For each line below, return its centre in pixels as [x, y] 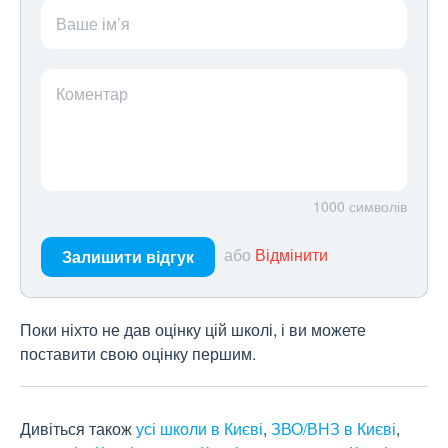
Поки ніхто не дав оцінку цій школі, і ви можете [193, 330]
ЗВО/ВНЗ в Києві [333, 429]
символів [378, 206]
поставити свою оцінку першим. [138, 354]
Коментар [92, 94]
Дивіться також [78, 429]
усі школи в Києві [199, 429]
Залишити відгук [128, 257]
